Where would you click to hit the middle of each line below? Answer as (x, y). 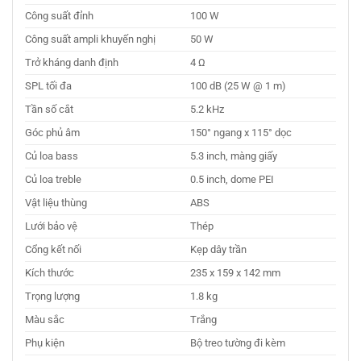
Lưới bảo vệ (51, 226)
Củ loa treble (53, 179)
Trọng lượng (52, 296)
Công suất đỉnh (59, 15)
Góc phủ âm (52, 132)
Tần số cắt (49, 109)
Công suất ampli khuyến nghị (90, 39)
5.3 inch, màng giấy (234, 156)
